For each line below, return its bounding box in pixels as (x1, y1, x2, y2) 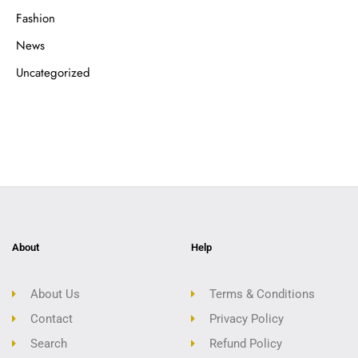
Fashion (16, 10, 55, 28)
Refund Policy (209, 336, 282, 351)
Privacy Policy (209, 311, 284, 326)
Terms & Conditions (209, 286, 315, 301)
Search (30, 336, 67, 351)
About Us (30, 286, 80, 301)
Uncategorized (16, 64, 90, 82)
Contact (30, 311, 73, 326)
